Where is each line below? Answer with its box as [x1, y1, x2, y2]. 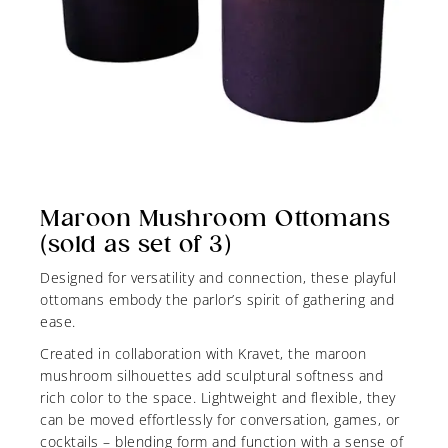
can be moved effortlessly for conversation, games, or [40, 410, 400, 430]
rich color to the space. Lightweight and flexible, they [40, 388, 396, 408]
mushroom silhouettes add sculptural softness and [40, 366, 383, 386]
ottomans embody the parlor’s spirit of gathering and [40, 290, 394, 310]
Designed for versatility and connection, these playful [40, 268, 396, 288]
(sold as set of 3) [40, 231, 231, 258]
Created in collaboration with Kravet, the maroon [40, 344, 366, 364]
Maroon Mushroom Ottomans [40, 205, 390, 232]
